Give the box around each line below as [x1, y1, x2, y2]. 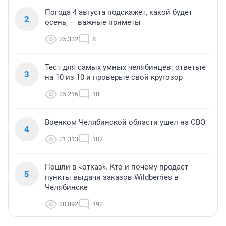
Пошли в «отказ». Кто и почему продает [45, 162, 188, 172]
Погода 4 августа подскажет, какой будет [45, 8, 192, 17]
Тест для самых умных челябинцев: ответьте [45, 63, 206, 72]
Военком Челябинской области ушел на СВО [45, 118, 205, 127]
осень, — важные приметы [45, 18, 141, 27]
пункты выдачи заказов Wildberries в [45, 173, 179, 182]
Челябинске [45, 183, 88, 192]
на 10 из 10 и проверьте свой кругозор [45, 73, 183, 82]
